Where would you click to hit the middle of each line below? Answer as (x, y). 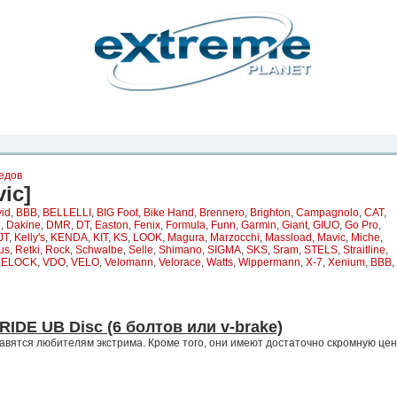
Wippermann (269, 262)
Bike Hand (169, 213)
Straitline (364, 250)
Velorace (180, 262)
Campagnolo (327, 213)
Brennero (222, 213)
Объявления (233, 118)
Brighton (270, 213)
